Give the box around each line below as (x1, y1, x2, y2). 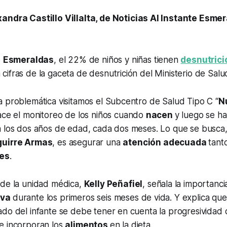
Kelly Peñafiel (84, 179, 143, 190)
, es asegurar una (52, 137, 123, 148)
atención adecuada (123, 137, 209, 148)
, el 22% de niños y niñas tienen (54, 55, 181, 65)
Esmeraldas (3, 55, 54, 65)
